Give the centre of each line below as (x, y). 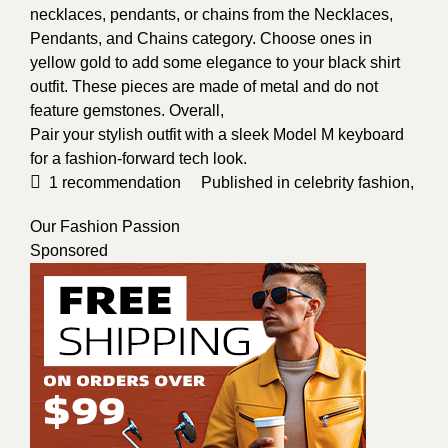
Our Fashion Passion (105, 226)
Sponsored (69, 250)
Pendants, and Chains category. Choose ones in (201, 38)
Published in (247, 182)
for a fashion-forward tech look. (138, 158)
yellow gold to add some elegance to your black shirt (215, 62)
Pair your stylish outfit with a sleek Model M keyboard (217, 134)
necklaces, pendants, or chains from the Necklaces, (211, 14)
